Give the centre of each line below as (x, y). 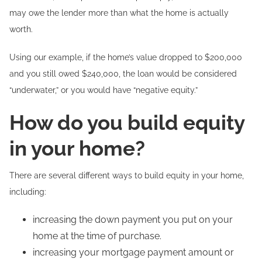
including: (28, 192)
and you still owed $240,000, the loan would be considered (123, 74)
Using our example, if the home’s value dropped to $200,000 (126, 57)
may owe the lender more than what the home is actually (119, 13)
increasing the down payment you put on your (133, 220)
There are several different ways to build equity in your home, (127, 175)
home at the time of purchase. (97, 236)
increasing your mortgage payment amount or (133, 252)
